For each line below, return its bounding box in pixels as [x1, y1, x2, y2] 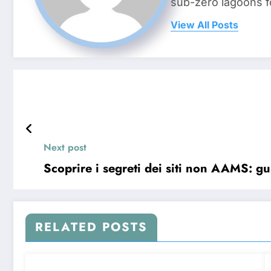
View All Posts [171, 18, 238, 31]
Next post [44, 140, 87, 155]
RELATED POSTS [35, 218, 148, 237]
